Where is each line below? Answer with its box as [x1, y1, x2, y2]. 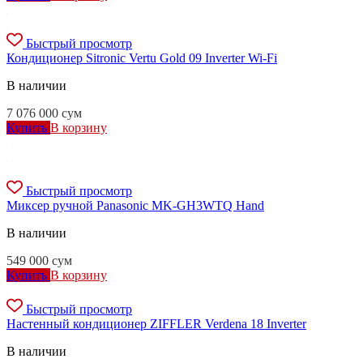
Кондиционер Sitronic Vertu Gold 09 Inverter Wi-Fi [6, 51, 277, 66]
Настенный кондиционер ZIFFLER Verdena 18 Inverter [6, 317, 306, 331]
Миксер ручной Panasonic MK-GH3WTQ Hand [6, 199, 264, 213]
